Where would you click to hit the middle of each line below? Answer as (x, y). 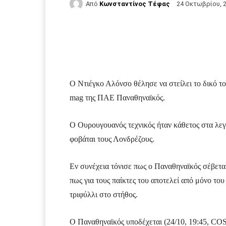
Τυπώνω (173, 38)
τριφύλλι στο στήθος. (104, 195)
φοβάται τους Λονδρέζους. (112, 139)
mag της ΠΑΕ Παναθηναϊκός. (117, 98)
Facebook (107, 38)
